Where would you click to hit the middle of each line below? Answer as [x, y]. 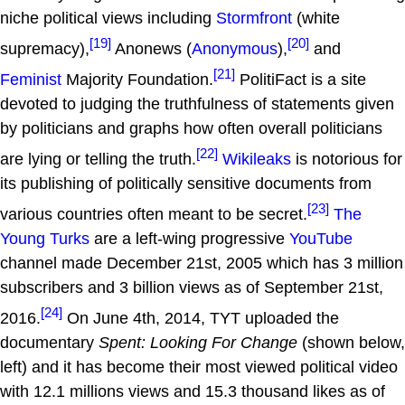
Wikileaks [257, 159]
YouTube [321, 238]
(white [316, 18]
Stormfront [254, 18]
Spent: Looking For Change [198, 342]
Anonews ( [151, 48]
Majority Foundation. [137, 79]
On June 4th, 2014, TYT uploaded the [201, 318]
